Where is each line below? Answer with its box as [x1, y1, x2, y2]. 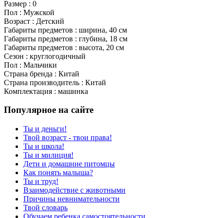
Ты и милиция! [23, 151, 73, 160]
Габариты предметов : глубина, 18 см [4, 34, 127, 43]
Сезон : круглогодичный [4, 52, 86, 60]
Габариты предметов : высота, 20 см [4, 43, 124, 52]
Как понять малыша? [23, 168, 93, 177]
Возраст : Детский [4, 17, 64, 25]
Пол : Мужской [4, 8, 54, 17]
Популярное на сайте [4, 105, 93, 115]
